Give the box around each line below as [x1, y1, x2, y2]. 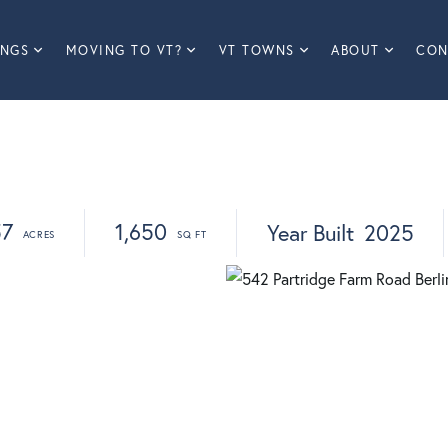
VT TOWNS [218, 42, 295, 59]
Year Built [266, 219, 354, 247]
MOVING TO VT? [65, 42, 182, 59]
